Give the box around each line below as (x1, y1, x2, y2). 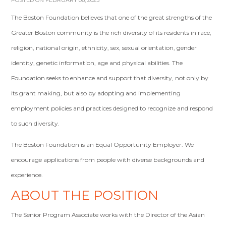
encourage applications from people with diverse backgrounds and (11, 156, 205, 163)
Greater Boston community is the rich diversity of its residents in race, (11, 29, 212, 36)
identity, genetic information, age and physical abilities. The (11, 59, 183, 67)
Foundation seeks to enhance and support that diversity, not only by (11, 74, 209, 82)
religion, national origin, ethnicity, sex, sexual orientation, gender (11, 44, 197, 51)
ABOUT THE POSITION (11, 187, 159, 203)
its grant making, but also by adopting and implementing (11, 89, 181, 97)
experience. (11, 171, 43, 179)
